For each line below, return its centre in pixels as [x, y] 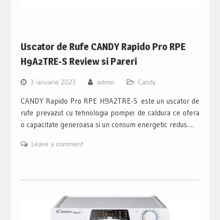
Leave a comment [57, 144]
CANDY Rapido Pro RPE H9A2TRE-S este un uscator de [110, 101]
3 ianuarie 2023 [53, 82]
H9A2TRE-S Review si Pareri [79, 61]
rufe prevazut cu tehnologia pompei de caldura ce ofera [110, 112]
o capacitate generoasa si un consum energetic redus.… [107, 124]
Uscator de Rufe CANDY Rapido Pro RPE [103, 46]
